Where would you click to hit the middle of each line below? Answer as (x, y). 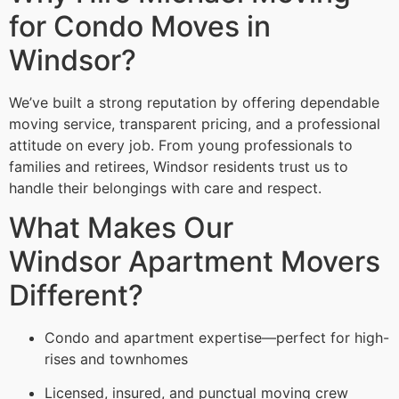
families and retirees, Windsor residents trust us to (179, 166)
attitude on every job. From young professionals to (181, 145)
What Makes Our (121, 227)
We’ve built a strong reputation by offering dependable (194, 102)
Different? (76, 295)
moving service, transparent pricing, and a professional (195, 123)
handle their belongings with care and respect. (165, 187)
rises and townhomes (116, 358)
